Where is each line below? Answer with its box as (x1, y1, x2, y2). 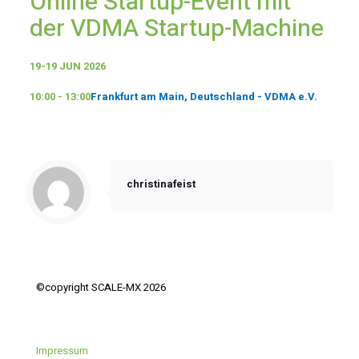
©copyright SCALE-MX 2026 (36, 280, 166, 295)
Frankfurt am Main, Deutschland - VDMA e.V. (90, 89, 317, 104)
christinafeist (127, 176, 196, 192)
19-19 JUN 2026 (29, 58, 106, 74)
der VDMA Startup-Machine (29, 11, 324, 46)
